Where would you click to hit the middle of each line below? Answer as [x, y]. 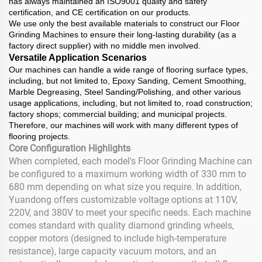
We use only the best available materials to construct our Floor [124, 23]
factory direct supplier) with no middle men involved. [105, 46]
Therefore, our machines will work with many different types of [123, 125]
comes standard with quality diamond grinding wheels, [121, 225]
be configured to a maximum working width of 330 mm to [127, 174]
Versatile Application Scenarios [78, 58]
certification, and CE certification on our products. [100, 12]
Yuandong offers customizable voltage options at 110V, [123, 200]
